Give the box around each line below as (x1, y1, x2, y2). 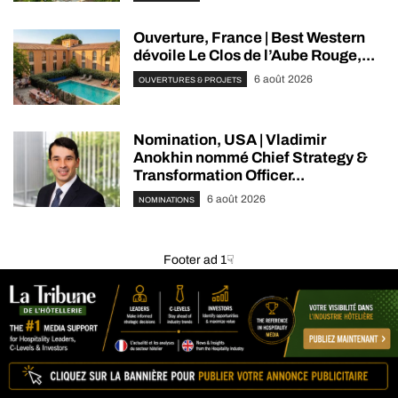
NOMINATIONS (139, 195, 195, 205)
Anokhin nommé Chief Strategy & (133, 149, 368, 167)
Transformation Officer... (133, 167, 305, 185)
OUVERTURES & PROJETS (139, 76, 242, 85)
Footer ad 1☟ (163, 253, 235, 267)
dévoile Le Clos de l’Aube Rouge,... (133, 47, 375, 65)
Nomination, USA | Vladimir (133, 131, 326, 149)
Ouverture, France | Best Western (133, 29, 365, 47)
